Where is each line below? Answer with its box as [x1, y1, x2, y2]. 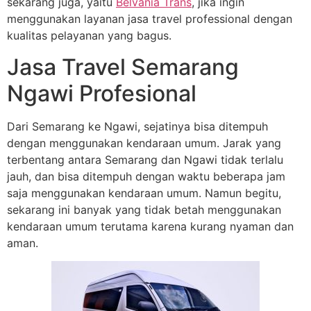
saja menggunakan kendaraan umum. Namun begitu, [7, 185, 281, 200]
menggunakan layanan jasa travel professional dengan [7, 12, 292, 26]
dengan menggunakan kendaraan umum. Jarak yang [7, 135, 281, 150]
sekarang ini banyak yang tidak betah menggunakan [7, 202, 281, 217]
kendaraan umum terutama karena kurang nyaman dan [7, 219, 294, 233]
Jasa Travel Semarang [7, 53, 239, 81]
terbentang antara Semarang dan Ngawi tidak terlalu [7, 152, 283, 167]
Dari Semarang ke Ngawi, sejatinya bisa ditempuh [7, 119, 268, 133]
